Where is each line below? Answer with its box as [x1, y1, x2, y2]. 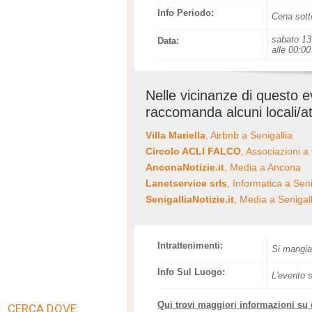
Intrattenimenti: [157, 240, 223, 251]
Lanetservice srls [146, 178, 227, 189]
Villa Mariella [146, 130, 205, 141]
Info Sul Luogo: [157, 267, 225, 277]
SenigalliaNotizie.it [146, 194, 234, 205]
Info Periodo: [157, 8, 214, 18]
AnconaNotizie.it [146, 162, 224, 173]
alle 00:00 [272, 45, 311, 55]
